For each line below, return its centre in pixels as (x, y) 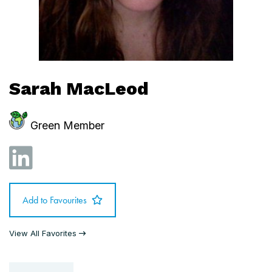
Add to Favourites (55, 200)
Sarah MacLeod (79, 88)
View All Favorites (43, 233)
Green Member (67, 125)
